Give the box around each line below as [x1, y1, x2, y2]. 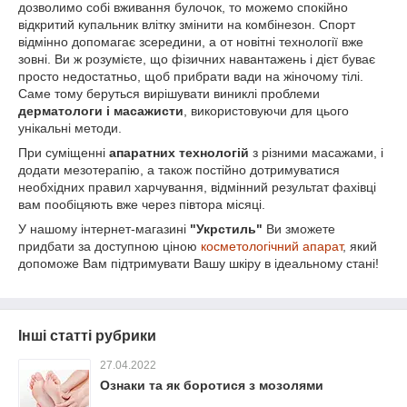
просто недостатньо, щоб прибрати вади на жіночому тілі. [18, 69, 363, 84]
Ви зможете [263, 222, 335, 236]
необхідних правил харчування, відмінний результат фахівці [18, 180, 376, 194]
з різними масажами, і [249, 145, 383, 160]
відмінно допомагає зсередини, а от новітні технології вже [18, 35, 363, 49]
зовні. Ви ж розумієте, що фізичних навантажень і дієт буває [18, 52, 375, 66]
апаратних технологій [105, 145, 249, 160]
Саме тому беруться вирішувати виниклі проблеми [18, 86, 320, 101]
